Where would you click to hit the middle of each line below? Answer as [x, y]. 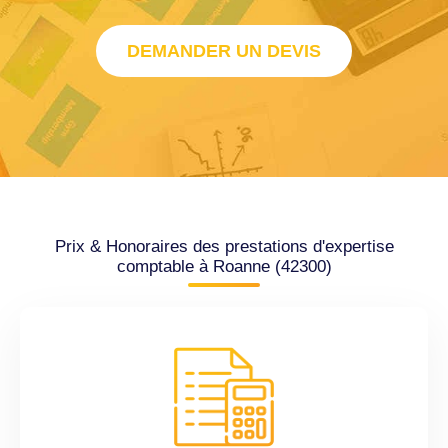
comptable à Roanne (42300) [224, 267]
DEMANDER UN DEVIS [224, 51]
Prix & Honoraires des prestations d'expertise [224, 247]
